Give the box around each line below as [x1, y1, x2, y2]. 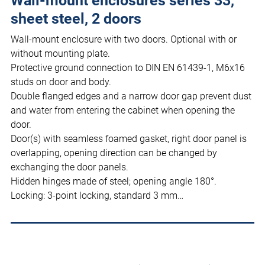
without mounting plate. [11, 48, 110, 60]
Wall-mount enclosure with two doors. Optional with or [11, 34, 237, 46]
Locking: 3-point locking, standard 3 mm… [11, 190, 183, 202]
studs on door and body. [11, 76, 111, 88]
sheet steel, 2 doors [11, 10, 141, 28]
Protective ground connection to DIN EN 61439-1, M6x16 [11, 62, 245, 74]
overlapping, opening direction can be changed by [11, 147, 217, 159]
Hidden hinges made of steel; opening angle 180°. [11, 176, 216, 188]
